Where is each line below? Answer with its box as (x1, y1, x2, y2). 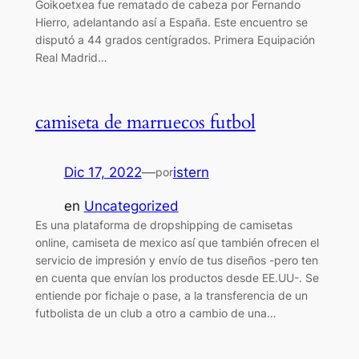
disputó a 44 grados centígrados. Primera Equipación (34, 33, 315, 47)
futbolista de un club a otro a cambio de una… (34, 306, 276, 321)
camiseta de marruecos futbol (34, 109, 256, 135)
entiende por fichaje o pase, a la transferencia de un (34, 288, 308, 303)
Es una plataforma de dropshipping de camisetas (34, 218, 292, 232)
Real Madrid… (34, 50, 107, 65)
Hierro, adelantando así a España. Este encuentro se (34, 15, 308, 30)
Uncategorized (83, 198, 179, 215)
